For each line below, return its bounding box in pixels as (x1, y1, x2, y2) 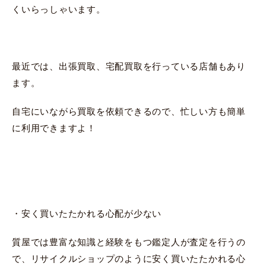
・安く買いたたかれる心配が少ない (12, 208, 161, 218)
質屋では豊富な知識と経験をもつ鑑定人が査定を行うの (12, 236, 246, 247)
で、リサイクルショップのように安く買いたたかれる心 (12, 253, 246, 264)
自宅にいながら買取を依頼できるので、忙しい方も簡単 (12, 106, 246, 116)
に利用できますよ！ (12, 122, 96, 133)
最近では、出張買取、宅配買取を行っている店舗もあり (12, 61, 246, 71)
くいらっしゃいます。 (12, 4, 106, 14)
